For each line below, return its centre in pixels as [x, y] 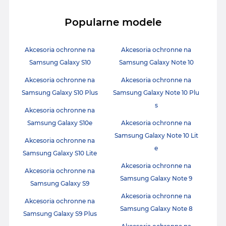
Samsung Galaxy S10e [60, 123]
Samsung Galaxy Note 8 [156, 209]
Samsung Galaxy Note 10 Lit [156, 136]
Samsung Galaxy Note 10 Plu [156, 93]
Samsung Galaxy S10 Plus [60, 93]
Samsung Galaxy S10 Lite [60, 153]
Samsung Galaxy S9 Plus [60, 214]
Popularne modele [113, 22]
